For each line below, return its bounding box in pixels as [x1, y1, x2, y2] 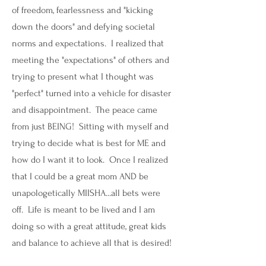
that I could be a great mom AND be [12, 171, 148, 182]
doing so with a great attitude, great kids [12, 221, 166, 232]
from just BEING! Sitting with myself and [12, 121, 169, 132]
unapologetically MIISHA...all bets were [12, 188, 160, 198]
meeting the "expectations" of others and [12, 55, 169, 65]
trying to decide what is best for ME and [12, 138, 166, 148]
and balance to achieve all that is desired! [12, 237, 172, 248]
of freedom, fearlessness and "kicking [12, 5, 153, 15]
